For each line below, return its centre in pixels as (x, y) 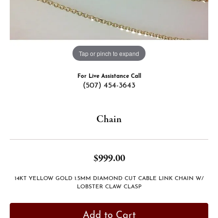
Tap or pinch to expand (109, 53)
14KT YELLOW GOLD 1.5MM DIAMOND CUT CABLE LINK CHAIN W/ (109, 179)
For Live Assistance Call (109, 76)
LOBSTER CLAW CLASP (109, 187)
